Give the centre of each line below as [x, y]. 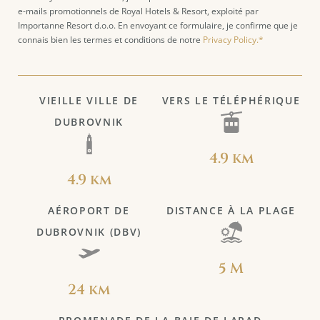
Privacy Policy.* [233, 39]
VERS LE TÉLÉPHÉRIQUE [231, 101]
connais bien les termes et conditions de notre [110, 39]
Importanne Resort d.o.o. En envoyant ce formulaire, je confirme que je [158, 25]
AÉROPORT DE [89, 211]
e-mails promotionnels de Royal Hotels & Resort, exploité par [138, 11]
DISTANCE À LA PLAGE [231, 211]
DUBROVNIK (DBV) [89, 232]
